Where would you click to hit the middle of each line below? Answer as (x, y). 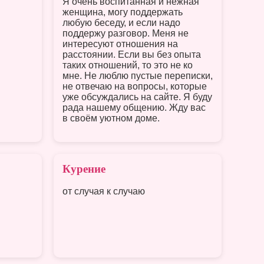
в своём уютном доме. (111, 118)
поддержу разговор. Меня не (126, 33)
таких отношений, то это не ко (128, 65)
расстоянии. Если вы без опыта (132, 54)
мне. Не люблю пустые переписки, (138, 75)
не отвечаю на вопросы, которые (135, 86)
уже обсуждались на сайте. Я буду (137, 97)
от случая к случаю (104, 192)
